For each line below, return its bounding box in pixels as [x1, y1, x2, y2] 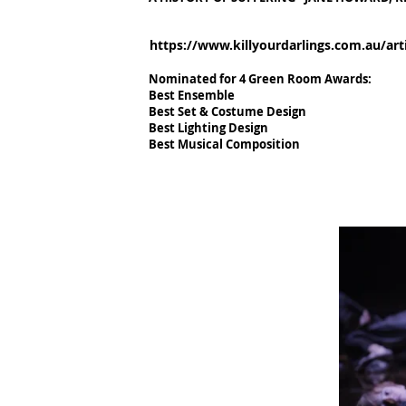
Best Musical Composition [149, 136, 300, 152]
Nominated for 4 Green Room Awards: [149, 71, 372, 87]
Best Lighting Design [149, 120, 268, 136]
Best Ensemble [149, 87, 235, 103]
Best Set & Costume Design [149, 103, 306, 120]
